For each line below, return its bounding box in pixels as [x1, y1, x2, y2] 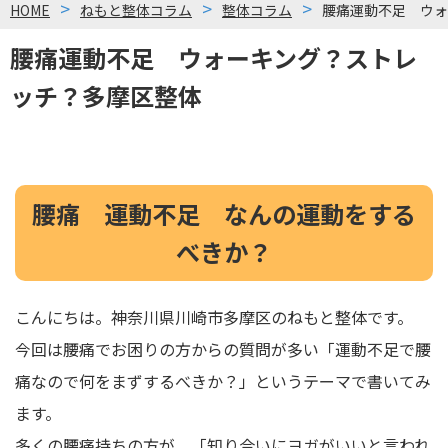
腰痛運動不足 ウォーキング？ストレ [10, 40, 417, 76]
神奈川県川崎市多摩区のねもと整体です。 [111, 305, 413, 330]
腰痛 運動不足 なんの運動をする [32, 196, 416, 232]
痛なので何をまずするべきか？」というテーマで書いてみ [15, 369, 431, 394]
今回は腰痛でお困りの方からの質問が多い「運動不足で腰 [15, 337, 431, 362]
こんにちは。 [15, 305, 111, 330]
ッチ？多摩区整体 [10, 78, 202, 114]
